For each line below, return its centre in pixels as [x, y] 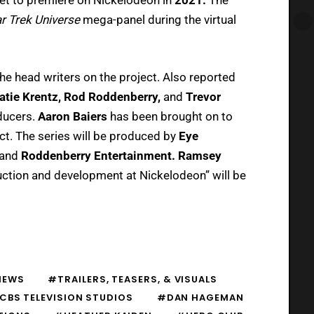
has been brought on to [171, 116]
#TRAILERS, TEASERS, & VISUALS [132, 279]
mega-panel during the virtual [158, 19]
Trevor [203, 96]
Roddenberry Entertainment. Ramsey [121, 155]
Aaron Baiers [74, 116]
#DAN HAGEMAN [200, 297]
